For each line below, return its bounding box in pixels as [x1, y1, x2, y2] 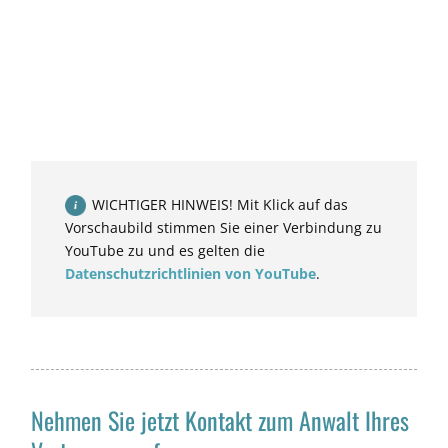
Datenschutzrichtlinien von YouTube [65, 264, 317, 284]
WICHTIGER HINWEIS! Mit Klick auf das [92, 195, 349, 215]
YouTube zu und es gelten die [65, 241, 266, 261]
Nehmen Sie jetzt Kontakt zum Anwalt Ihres [31, 402, 410, 439]
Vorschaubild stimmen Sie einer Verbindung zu [65, 218, 383, 238]
